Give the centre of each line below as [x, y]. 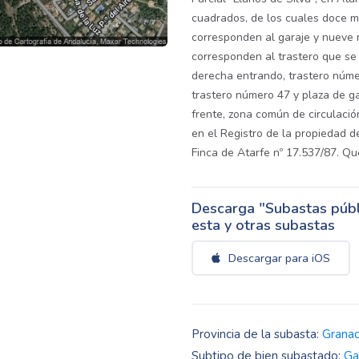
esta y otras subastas [263, 225]
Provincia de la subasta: [257, 334]
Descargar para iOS [278, 258]
